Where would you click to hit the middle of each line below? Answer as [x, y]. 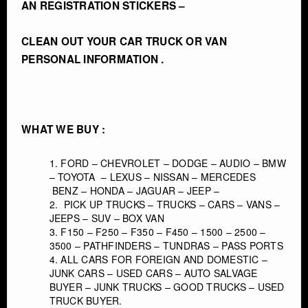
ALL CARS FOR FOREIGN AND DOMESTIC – [164, 259]
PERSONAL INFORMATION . [93, 59]
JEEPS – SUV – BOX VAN [107, 218]
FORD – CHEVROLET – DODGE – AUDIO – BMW [173, 163]
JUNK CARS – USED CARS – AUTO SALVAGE [153, 273]
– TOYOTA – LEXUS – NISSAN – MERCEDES [152, 176]
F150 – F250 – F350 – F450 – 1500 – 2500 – [163, 231]
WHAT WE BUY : [64, 129]
